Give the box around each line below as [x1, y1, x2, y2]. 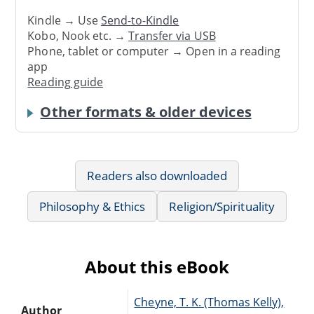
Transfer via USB [128, 28, 216, 44]
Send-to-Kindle [100, 13, 179, 29]
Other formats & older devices [40, 102, 252, 121]
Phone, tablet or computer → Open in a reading [27, 43, 281, 60]
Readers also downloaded [86, 167, 228, 184]
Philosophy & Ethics [39, 198, 145, 214]
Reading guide [27, 74, 103, 90]
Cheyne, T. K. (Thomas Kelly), [134, 294, 285, 310]
